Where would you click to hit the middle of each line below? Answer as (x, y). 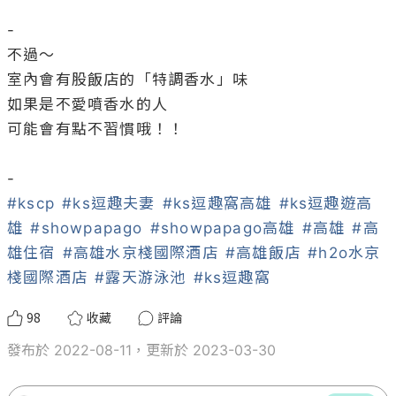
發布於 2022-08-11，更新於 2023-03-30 (141, 350)
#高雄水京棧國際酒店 (140, 253)
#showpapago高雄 (222, 228)
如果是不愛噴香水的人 (88, 104)
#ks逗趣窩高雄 (217, 203)
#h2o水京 (344, 253)
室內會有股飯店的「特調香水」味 (128, 80)
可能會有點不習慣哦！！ (96, 129)
